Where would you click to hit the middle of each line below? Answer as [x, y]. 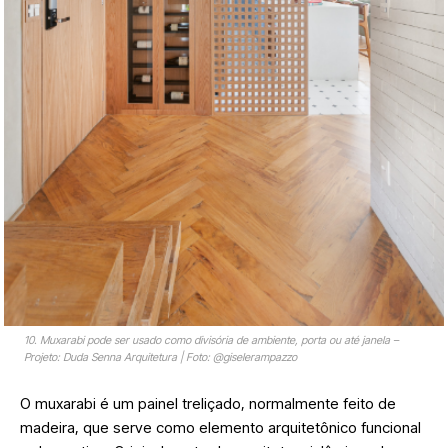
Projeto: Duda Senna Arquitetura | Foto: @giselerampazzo [160, 357]
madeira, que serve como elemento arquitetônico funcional [220, 428]
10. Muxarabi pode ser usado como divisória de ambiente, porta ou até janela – [211, 340]
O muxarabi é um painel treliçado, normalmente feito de [208, 404]
